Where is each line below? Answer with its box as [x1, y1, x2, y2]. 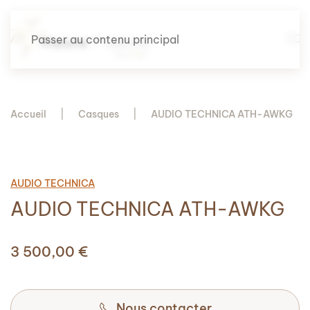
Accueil [10, 108, 46, 120]
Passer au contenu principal [31, 33, 179, 46]
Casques [78, 108, 119, 120]
